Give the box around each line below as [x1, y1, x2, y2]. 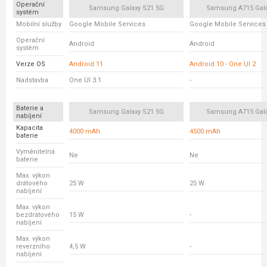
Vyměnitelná [16, 148, 55, 156]
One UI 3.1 [69, 76, 101, 84]
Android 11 [69, 60, 103, 68]
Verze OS [16, 60, 45, 68]
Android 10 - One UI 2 [190, 60, 256, 68]
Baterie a [16, 104, 44, 112]
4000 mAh [69, 128, 100, 135]
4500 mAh [190, 128, 221, 135]
